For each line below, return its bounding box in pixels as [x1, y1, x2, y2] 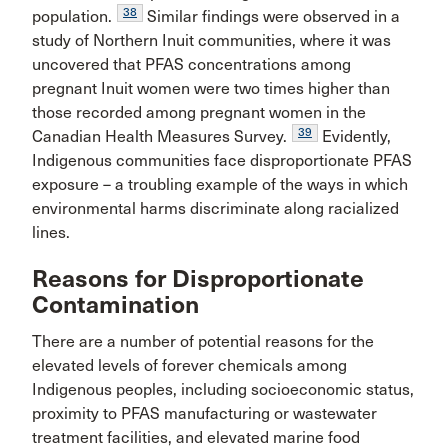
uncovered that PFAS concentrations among [32, 54, 351, 74]
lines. [32, 222, 70, 242]
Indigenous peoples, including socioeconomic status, [32, 379, 414, 399]
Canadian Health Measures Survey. [32, 126, 287, 146]
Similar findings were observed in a [143, 6, 400, 26]
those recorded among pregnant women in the [32, 102, 366, 122]
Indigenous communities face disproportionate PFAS [32, 150, 412, 170]
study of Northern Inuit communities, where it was [32, 30, 391, 50]
